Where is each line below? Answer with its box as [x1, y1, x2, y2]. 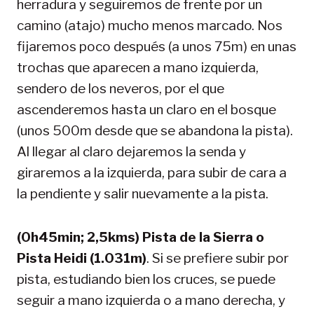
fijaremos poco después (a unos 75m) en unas [17, 38, 296, 55]
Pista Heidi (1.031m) [17, 250, 146, 266]
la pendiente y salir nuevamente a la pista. [17, 185, 268, 202]
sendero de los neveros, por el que [17, 80, 224, 97]
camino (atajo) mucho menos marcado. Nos [17, 17, 282, 34]
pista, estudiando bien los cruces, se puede [17, 271, 275, 287]
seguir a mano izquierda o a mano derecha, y [17, 292, 285, 308]
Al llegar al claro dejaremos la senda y [17, 143, 246, 160]
